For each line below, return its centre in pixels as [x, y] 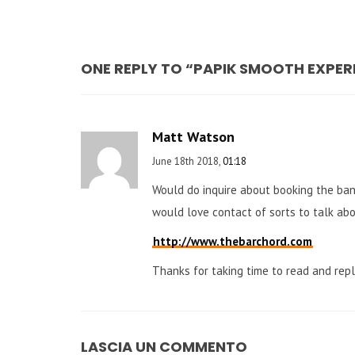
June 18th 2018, [187, 161]
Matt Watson [193, 137]
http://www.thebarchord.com [233, 241]
